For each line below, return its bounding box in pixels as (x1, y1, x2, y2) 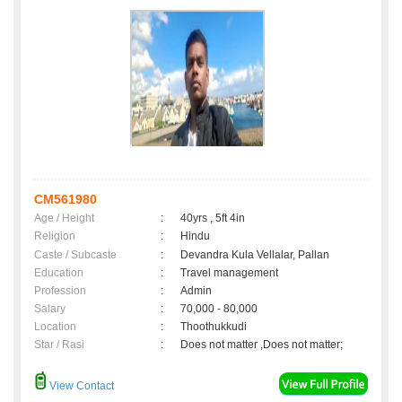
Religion (34, 230, 75, 243)
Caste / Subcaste (34, 249, 117, 262)
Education (34, 267, 83, 280)
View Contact (47, 380, 114, 393)
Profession (34, 284, 86, 298)
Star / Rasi (34, 338, 84, 352)
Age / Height (34, 212, 94, 225)
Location (34, 320, 76, 334)
